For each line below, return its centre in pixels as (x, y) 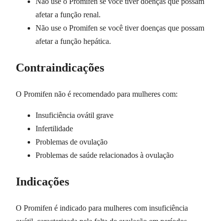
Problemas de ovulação (72, 142)
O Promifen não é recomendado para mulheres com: (97, 94)
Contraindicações (60, 68)
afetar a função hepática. (73, 41)
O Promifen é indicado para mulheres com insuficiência (102, 208)
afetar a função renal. (68, 15)
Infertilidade (54, 128)
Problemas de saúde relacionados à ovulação (105, 155)
